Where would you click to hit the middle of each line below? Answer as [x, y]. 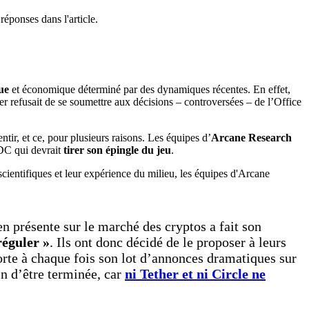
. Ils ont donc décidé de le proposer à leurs [168, 242]
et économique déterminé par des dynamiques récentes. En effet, [150, 90]
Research [270, 138]
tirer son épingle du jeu [117, 150]
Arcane [228, 138]
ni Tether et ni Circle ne [195, 274]
